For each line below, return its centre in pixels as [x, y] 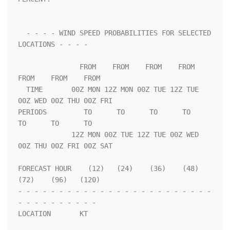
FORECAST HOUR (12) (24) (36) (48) [108, 169]
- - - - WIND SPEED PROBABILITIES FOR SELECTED [22, 33]
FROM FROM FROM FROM [49, 67]
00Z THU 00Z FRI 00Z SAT [65, 146]
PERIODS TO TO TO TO [104, 112]
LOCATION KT [53, 214]
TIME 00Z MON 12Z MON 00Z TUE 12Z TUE [22, 90]
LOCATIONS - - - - [59, 44]
